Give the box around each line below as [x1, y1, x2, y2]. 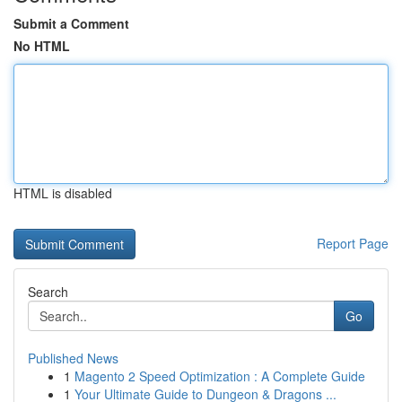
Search [28, 283, 68, 301]
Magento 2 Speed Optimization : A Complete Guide [74, 367, 365, 385]
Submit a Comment [13, 14, 129, 32]
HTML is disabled [13, 184, 112, 202]
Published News [28, 349, 118, 367]
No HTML [13, 37, 70, 55]
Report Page [317, 234, 389, 252]
